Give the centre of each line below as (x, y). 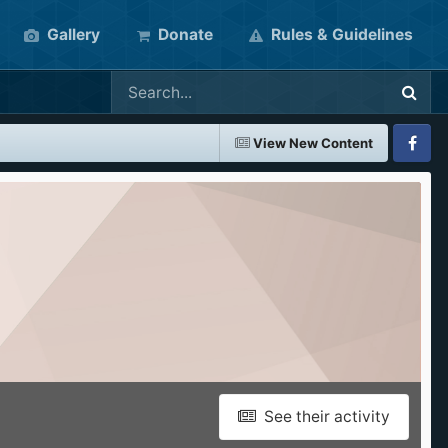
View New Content (313, 143)
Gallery (71, 34)
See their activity (325, 416)
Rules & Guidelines (340, 34)
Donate (183, 34)
